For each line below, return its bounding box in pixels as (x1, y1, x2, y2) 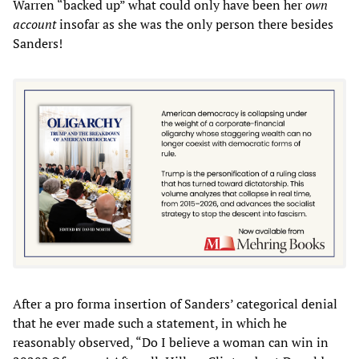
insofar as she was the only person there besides (56, 14, 333, 33)
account (13, 14, 56, 33)
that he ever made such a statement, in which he (13, 314, 287, 333)
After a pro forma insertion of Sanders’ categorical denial (13, 295, 337, 313)
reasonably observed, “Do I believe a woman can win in (13, 333, 329, 352)
